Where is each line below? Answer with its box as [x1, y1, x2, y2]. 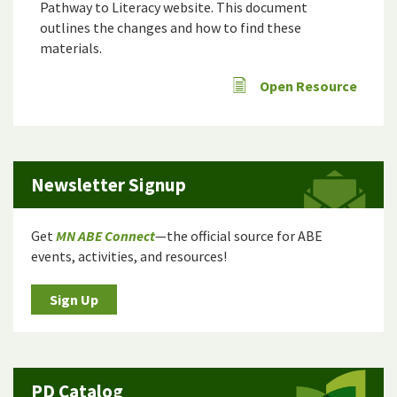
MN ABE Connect [56, 227, 155, 245]
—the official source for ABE [155, 227, 323, 245]
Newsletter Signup [31, 173, 186, 198]
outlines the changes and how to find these [40, 19, 301, 37]
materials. [40, 39, 102, 58]
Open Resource [260, 77, 357, 96]
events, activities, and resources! [31, 247, 227, 266]
